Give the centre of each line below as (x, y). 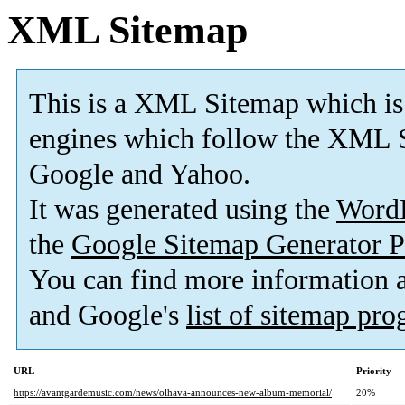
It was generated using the (183, 210)
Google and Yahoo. (140, 174)
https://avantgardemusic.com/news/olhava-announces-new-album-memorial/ (173, 393)
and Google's (108, 316)
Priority (374, 371)
